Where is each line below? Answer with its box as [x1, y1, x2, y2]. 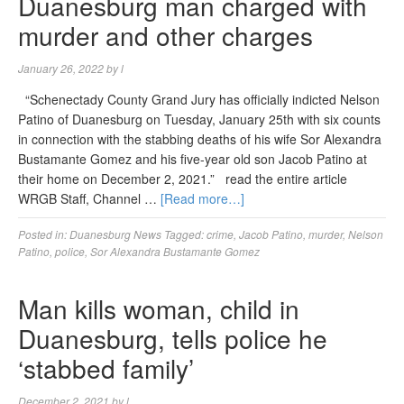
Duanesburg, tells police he [18, 320, 327, 356]
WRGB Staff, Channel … [18, 189, 161, 207]
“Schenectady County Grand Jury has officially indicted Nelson [18, 90, 380, 108]
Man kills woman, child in [18, 290, 299, 326]
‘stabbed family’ [18, 350, 194, 386]
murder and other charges [18, 17, 313, 53]
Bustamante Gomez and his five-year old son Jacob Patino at [18, 150, 367, 168]
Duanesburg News [69, 226, 161, 242]
